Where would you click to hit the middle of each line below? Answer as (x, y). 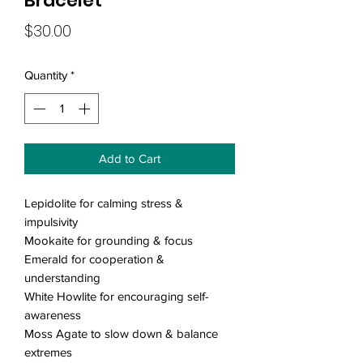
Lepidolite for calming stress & (104, 203)
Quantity (46, 75)
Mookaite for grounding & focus (109, 241)
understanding (62, 278)
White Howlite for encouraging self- (117, 297)
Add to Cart (130, 159)
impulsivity (51, 222)
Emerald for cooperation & (94, 259)
